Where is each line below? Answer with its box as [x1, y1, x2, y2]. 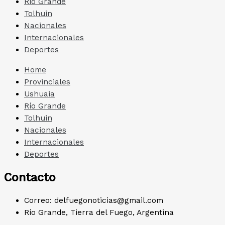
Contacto [4, 170, 56, 184]
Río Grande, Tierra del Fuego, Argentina [24, 208, 174, 217]
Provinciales [24, 77, 70, 86]
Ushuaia [24, 89, 55, 98]
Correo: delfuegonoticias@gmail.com [24, 196, 163, 205]
